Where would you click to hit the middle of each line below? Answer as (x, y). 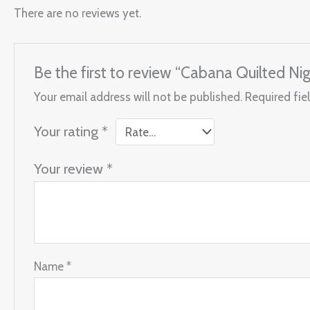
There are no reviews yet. (77, 13)
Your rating (68, 131)
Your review (71, 169)
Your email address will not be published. (138, 97)
